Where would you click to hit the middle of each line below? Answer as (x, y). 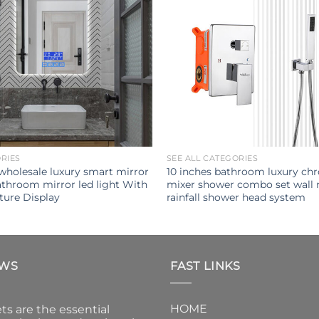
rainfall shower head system (236, 197)
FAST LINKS (205, 266)
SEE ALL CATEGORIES (212, 158)
